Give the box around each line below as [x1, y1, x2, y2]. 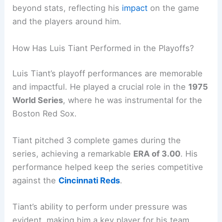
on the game [148, 3, 200, 13]
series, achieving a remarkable [12, 148, 134, 159]
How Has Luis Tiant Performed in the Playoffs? [12, 43, 194, 53]
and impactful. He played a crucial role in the [12, 82, 189, 92]
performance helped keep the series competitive [12, 162, 204, 172]
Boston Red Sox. [12, 109, 77, 119]
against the [12, 175, 59, 185]
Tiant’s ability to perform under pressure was [12, 201, 188, 212]
